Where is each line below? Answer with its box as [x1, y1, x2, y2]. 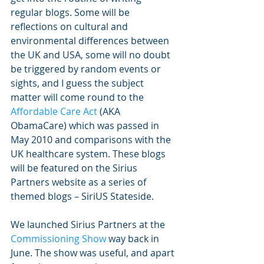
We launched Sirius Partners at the [11, 218, 167, 231]
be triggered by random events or [11, 62, 163, 75]
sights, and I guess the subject [11, 77, 146, 90]
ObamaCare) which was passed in [11, 119, 161, 132]
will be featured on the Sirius [11, 161, 140, 174]
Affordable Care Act [11, 105, 100, 118]
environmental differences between [11, 34, 171, 47]
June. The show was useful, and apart [11, 246, 177, 259]
